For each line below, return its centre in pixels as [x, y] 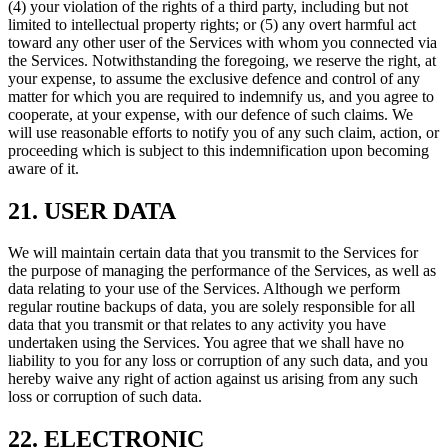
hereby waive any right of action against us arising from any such [213, 379]
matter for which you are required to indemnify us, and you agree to [221, 96]
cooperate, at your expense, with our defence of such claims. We [210, 114]
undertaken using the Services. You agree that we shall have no [206, 343]
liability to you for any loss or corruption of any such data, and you [218, 361]
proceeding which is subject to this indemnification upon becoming [218, 150]
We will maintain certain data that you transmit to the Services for [213, 253]
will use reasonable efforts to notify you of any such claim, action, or [223, 132]
